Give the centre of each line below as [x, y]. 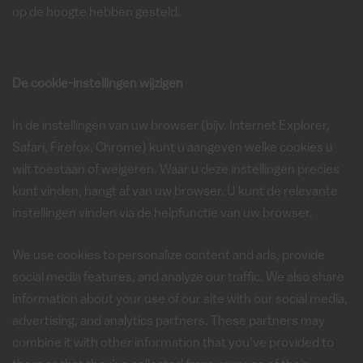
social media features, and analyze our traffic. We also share [178, 278]
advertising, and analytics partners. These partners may [169, 322]
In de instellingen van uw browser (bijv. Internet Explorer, [171, 126]
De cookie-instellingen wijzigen [98, 84]
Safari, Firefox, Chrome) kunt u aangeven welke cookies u [173, 148]
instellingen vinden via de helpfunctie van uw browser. [162, 214]
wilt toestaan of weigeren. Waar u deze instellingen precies [176, 170]
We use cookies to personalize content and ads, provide [169, 256]
